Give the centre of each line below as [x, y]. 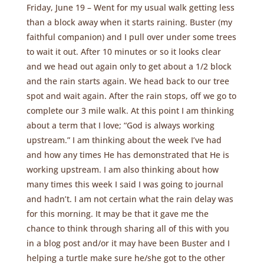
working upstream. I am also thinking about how [122, 169]
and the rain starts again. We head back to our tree [128, 81]
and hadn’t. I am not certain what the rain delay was [130, 199]
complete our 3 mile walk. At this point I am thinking [130, 110]
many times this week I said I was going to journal [125, 184]
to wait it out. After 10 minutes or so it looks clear [123, 52]
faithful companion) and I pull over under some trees [131, 37]
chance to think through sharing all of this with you [128, 228]
